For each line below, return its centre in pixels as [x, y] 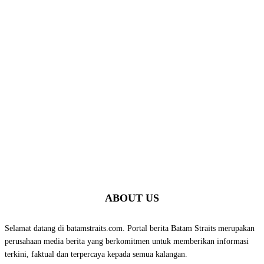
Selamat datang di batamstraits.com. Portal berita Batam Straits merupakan [130, 229]
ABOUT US [132, 198]
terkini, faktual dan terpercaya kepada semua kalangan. [96, 255]
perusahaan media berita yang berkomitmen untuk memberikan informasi [127, 242]
